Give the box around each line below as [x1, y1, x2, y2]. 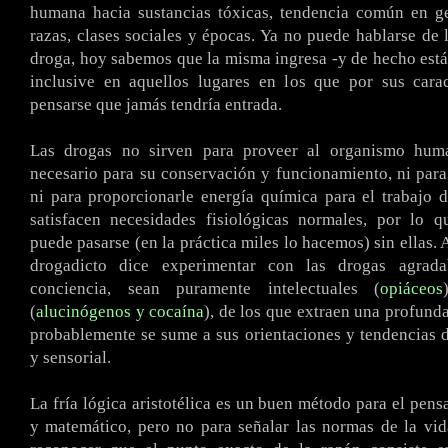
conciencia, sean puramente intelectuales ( [30, 278, 380, 299]
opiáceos [380, 278, 443, 299]
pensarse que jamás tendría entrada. [30, 94, 282, 115]
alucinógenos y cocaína [36, 301, 205, 322]
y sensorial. [30, 347, 111, 368]
